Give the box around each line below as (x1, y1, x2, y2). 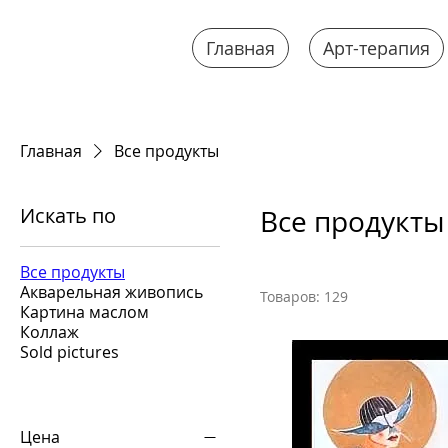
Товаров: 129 (260, 286, 348, 306)
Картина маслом (20, 300, 149, 323)
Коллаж (20, 320, 79, 343)
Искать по (20, 201, 116, 229)
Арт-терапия (323, 36, 430, 60)
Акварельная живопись (20, 280, 203, 303)
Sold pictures (20, 340, 119, 363)
